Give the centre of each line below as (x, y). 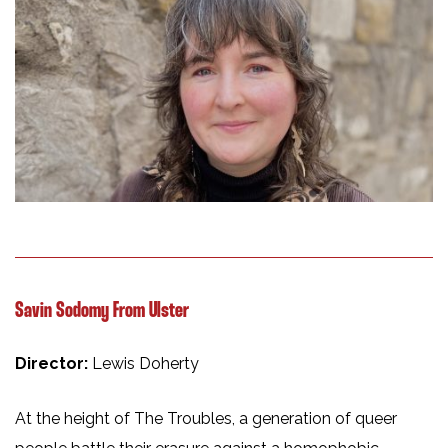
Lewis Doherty (145, 364)
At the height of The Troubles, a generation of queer (206, 419)
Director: (53, 364)
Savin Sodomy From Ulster (102, 311)
